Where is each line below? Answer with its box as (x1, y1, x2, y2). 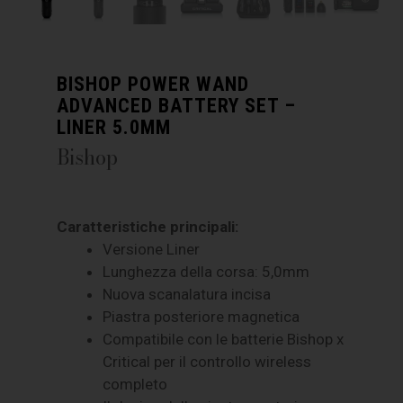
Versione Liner (103, 239, 201, 258)
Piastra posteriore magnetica (103, 307, 300, 326)
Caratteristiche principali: (57, 217, 239, 236)
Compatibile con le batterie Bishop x (103, 329, 345, 348)
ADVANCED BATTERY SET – (57, 93, 297, 117)
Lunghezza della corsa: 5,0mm (103, 262, 310, 281)
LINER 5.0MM (57, 114, 172, 139)
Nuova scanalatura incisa (103, 284, 272, 303)
